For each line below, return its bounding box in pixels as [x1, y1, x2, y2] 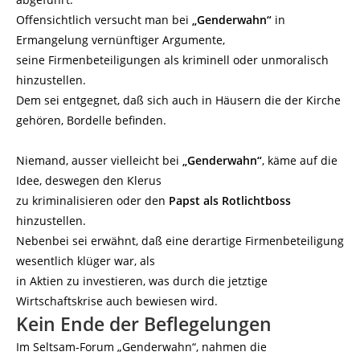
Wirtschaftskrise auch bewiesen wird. [16, 293, 218, 309]
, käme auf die [262, 153, 337, 168]
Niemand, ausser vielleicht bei [16, 153, 182, 168]
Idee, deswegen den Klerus [16, 173, 162, 188]
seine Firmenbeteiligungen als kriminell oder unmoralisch [16, 52, 329, 67]
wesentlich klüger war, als [16, 253, 155, 268]
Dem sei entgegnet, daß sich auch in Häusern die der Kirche [16, 92, 341, 108]
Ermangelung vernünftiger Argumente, [16, 32, 225, 47]
